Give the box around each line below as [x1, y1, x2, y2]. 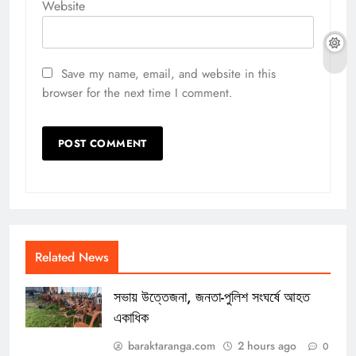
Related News [35, 248, 109, 267]
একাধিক [114, 308, 149, 329]
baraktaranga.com [128, 338, 215, 354]
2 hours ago [238, 338, 296, 354]
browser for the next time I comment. [42, 84, 233, 103]
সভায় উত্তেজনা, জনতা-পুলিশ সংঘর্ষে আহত [114, 287, 310, 308]
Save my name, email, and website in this [61, 65, 276, 83]
